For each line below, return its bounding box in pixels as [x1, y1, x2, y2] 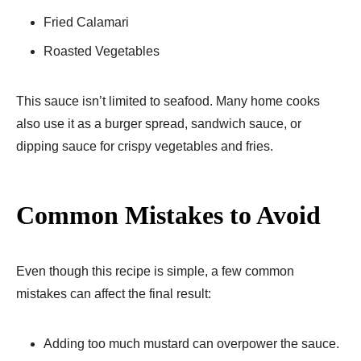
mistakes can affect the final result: [16, 286, 211, 301]
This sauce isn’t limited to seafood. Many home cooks [16, 93, 320, 108]
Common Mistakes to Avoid [16, 200, 321, 230]
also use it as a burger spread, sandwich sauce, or [16, 116, 301, 131]
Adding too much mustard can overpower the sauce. [44, 336, 339, 351]
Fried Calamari [44, 15, 129, 29]
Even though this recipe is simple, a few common [16, 263, 294, 278]
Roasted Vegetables [44, 44, 160, 58]
